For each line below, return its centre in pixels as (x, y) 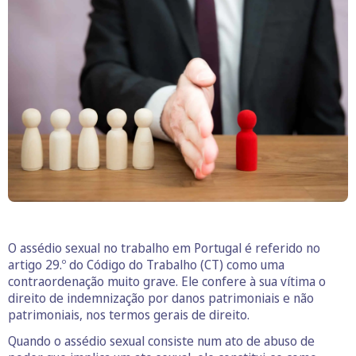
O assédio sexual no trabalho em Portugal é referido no (164, 248)
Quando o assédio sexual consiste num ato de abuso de (161, 341)
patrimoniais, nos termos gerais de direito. (129, 314)
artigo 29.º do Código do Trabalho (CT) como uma (146, 264)
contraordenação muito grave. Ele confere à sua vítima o (167, 281)
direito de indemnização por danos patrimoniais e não (161, 298)
